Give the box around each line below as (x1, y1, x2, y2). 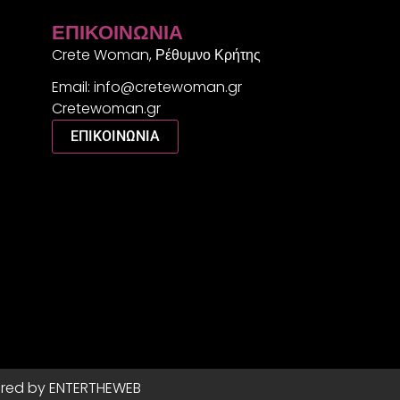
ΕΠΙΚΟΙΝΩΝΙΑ (71, 128, 161, 146)
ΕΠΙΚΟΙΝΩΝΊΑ (52, 19, 184, 47)
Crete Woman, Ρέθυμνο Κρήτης (52, 45, 262, 66)
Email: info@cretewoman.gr (52, 77, 243, 98)
